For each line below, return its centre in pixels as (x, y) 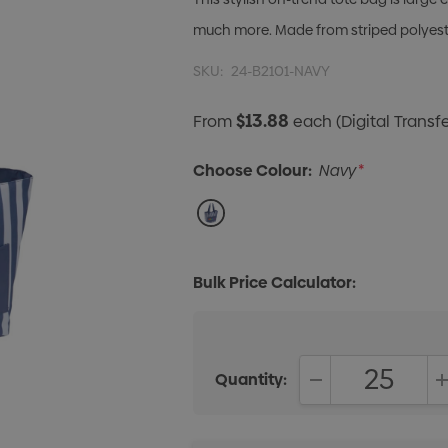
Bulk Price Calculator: (275, 282)
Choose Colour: (253, 170)
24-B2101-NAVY (281, 71)
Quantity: (251, 379)
